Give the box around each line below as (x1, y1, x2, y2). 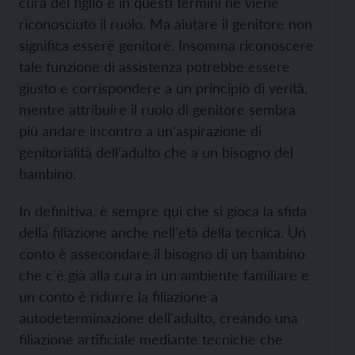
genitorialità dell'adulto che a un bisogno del (19, 143, 293, 161)
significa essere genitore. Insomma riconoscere (19, 36, 314, 54)
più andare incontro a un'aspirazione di (19, 122, 261, 139)
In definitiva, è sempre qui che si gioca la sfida (19, 202, 307, 219)
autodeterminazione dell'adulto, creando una (19, 309, 298, 326)
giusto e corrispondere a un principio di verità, (19, 79, 307, 97)
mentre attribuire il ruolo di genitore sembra (19, 101, 296, 118)
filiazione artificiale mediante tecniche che (19, 330, 283, 348)
